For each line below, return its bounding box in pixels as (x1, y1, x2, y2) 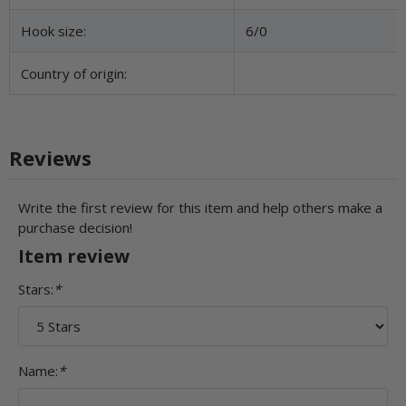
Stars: (18, 279, 53, 298)
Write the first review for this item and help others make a (18, 198, 382, 217)
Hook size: (21, 21, 86, 40)
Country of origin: (21, 63, 127, 82)
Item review (18, 244, 130, 269)
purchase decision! (18, 217, 132, 237)
